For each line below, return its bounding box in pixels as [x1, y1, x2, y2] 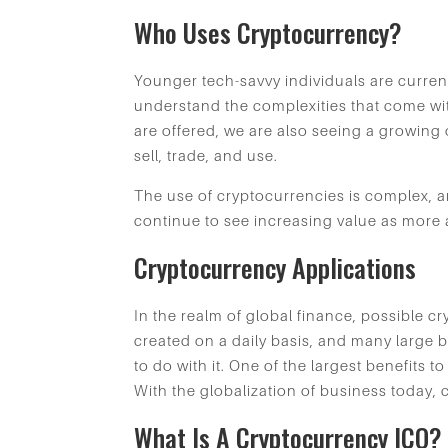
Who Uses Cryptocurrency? [134, 12, 403, 52]
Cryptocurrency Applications [134, 247, 417, 287]
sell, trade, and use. [134, 145, 279, 164]
